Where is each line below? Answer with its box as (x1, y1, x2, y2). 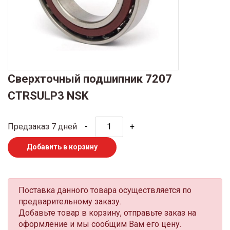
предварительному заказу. (18, 196, 121, 206)
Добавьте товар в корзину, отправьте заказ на (18, 207, 196, 218)
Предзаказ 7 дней (8, 121, 77, 131)
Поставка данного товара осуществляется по (18, 185, 191, 195)
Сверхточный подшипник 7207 (8, 72, 172, 85)
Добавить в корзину (27, 143, 98, 151)
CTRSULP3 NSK (8, 89, 88, 102)
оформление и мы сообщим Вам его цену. (18, 219, 181, 229)
